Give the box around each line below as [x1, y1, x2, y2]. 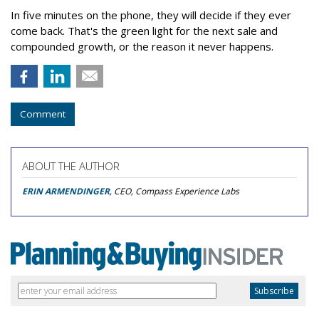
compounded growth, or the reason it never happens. [11, 39, 273, 54]
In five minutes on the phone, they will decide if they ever [11, 8, 291, 23]
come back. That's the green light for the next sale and [11, 23, 278, 38]
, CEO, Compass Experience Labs [110, 185, 239, 198]
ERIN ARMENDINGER [22, 185, 110, 198]
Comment [20, 108, 66, 121]
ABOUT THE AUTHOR [22, 159, 120, 174]
